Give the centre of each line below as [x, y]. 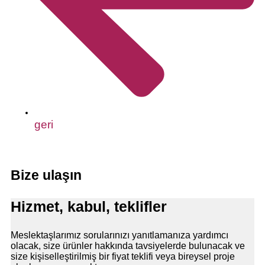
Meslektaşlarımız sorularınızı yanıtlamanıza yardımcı [119, 235]
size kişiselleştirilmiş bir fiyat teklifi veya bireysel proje [123, 257]
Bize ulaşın [46, 175]
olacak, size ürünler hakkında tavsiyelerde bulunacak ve [128, 246]
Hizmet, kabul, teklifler [89, 207]
